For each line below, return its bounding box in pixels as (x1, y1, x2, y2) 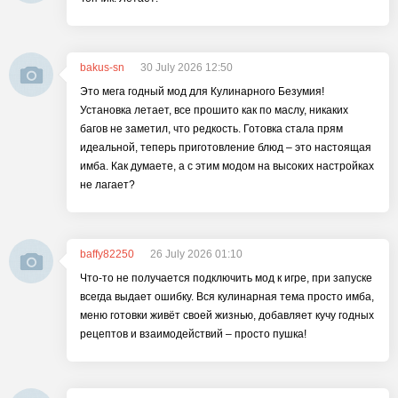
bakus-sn (80, 61, 124, 74)
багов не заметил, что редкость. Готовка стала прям (80, 123, 343, 135)
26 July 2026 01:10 (150, 248, 243, 260)
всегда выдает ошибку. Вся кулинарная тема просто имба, (80, 291, 374, 303)
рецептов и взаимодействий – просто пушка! (80, 328, 306, 340)
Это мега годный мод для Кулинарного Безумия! (80, 85, 324, 98)
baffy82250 (80, 248, 134, 260)
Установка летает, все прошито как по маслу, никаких (80, 104, 348, 116)
